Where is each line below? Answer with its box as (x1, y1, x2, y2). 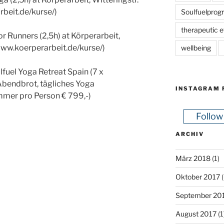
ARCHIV (175, 130, 204, 137)
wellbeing (180, 43, 211, 52)
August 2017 (175, 209, 216, 218)
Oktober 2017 (175, 172, 220, 181)
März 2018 (175, 153, 210, 162)
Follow (195, 110, 223, 121)
